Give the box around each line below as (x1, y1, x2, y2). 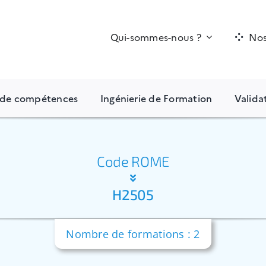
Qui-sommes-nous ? (110, 30, 201, 43)
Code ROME (97, 153, 169, 170)
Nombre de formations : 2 (66, 226, 200, 241)
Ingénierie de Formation (100, 91, 213, 104)
